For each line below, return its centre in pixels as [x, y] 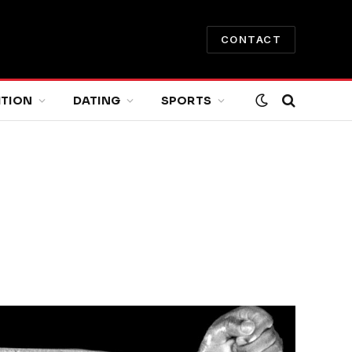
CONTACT [251, 39]
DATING [97, 101]
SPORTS [186, 101]
